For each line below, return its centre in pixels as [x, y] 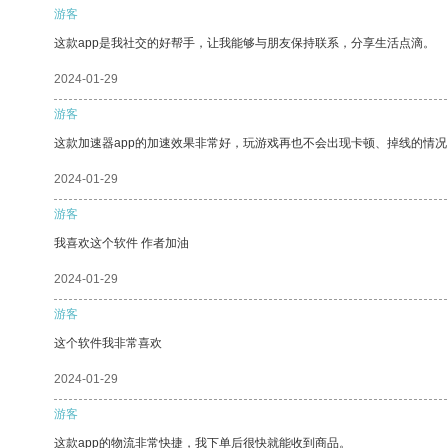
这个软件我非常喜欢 [108, 342]
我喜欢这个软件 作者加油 [121, 242]
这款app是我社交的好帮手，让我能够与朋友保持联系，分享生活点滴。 [244, 42]
